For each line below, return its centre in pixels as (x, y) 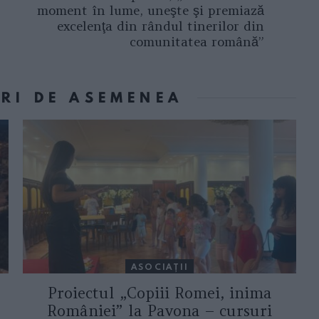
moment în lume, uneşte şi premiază (151, 10)
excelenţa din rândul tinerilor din (161, 26)
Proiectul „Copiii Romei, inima (159, 293)
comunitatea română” (197, 41)
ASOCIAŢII (159, 266)
